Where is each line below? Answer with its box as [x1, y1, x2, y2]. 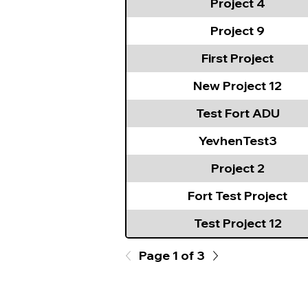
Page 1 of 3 [139, 247, 205, 263]
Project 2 [210, 160, 265, 176]
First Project [201, 50, 274, 66]
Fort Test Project [188, 188, 287, 203]
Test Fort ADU [195, 105, 280, 121]
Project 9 [210, 23, 265, 38]
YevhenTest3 [198, 133, 277, 148]
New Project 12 [193, 78, 282, 93]
